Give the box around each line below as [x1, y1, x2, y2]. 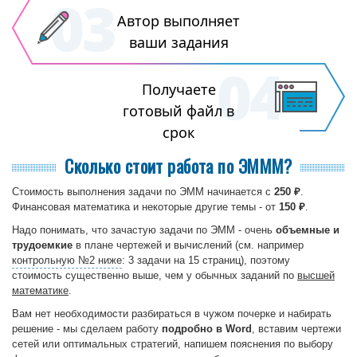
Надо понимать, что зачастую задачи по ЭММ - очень [12, 223, 276, 236]
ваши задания [128, 32, 229, 52]
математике [12, 284, 69, 296]
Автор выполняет [117, 10, 240, 30]
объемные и [276, 223, 339, 236]
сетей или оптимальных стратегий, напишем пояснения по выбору [12, 337, 333, 350]
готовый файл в [123, 100, 234, 120]
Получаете [141, 79, 216, 99]
